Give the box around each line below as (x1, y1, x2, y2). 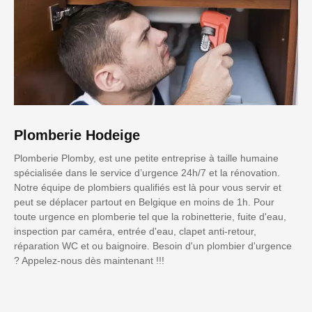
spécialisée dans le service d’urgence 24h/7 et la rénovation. (14, 167, 280, 179)
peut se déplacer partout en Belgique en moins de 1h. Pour (14, 196, 274, 208)
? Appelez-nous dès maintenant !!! (14, 255, 164, 267)
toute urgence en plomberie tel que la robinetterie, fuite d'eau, (14, 211, 286, 223)
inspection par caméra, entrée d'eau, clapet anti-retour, (14, 226, 256, 237)
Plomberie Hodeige (14, 127, 140, 143)
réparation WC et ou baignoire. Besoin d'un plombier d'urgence (14, 240, 292, 252)
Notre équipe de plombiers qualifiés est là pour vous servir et (14, 182, 281, 194)
